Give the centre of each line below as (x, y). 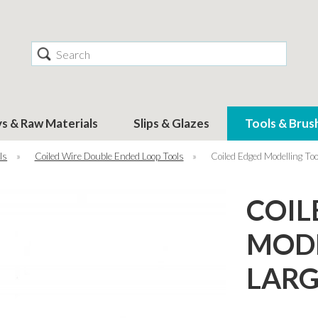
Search (48, 50)
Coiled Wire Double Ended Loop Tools (109, 156)
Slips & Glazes (171, 123)
